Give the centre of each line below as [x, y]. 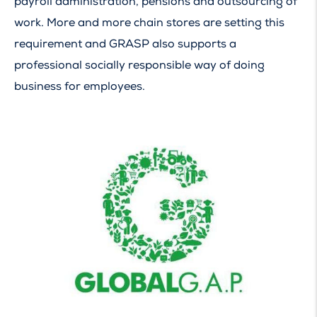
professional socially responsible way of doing [139, 65]
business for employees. [80, 87]
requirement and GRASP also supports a [125, 44]
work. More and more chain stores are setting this [149, 23]
